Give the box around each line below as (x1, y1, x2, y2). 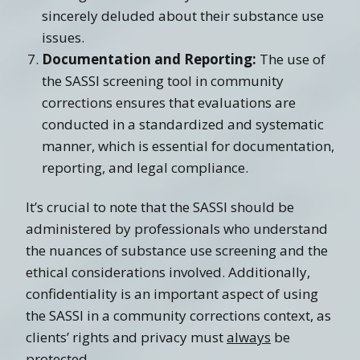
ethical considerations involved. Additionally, (26, 262, 310, 281)
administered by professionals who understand (26, 219, 328, 238)
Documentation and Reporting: (42, 49, 256, 68)
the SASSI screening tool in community (42, 71, 284, 90)
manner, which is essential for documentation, (42, 136, 334, 155)
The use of (256, 49, 325, 68)
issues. (42, 27, 84, 47)
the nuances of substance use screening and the (26, 240, 328, 260)
